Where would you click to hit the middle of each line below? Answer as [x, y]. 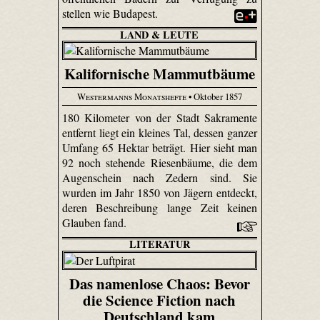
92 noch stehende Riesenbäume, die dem [160, 163]
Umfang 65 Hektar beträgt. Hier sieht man [160, 148]
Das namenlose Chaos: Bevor [159, 283]
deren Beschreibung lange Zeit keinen [160, 208]
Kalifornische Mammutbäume [159, 74]
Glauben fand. [95, 223]
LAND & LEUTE [160, 34]
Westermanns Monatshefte [131, 96]
